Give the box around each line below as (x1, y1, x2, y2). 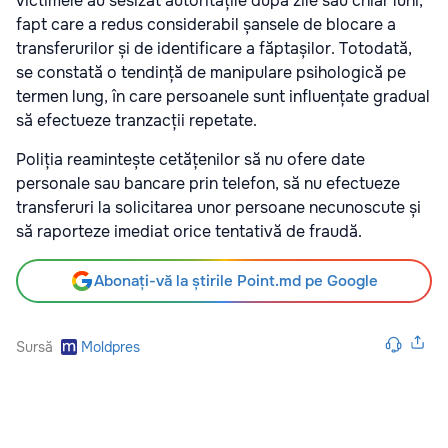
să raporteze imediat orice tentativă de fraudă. (16, 221, 362, 243)
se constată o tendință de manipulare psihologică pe (16, 62, 406, 84)
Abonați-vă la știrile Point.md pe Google (94, 271, 378, 292)
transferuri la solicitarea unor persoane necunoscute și (16, 197, 421, 219)
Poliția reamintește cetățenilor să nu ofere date (16, 149, 365, 171)
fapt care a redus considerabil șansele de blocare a (16, 14, 396, 36)
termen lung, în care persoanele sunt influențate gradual (16, 86, 430, 108)
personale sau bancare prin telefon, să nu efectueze (16, 173, 400, 195)
